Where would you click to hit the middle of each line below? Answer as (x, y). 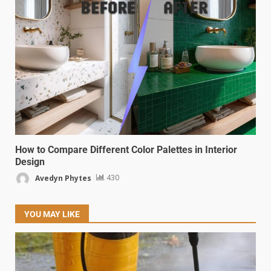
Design (30, 162)
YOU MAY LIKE (52, 214)
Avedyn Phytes (62, 178)
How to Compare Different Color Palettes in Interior (126, 149)
